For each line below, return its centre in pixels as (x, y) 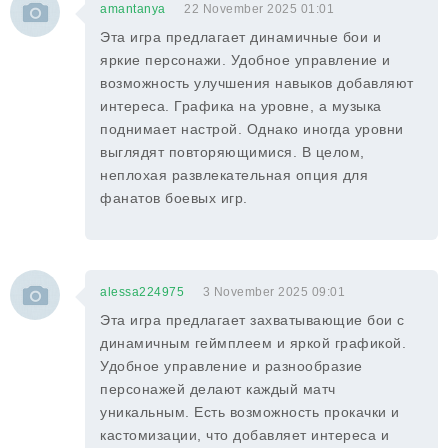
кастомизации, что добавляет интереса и (244, 435)
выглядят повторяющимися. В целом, (232, 152)
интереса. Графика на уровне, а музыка (241, 106)
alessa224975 (142, 292)
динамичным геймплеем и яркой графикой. (253, 343)
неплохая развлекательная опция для (234, 175)
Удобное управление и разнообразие (231, 366)
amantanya (133, 9)
